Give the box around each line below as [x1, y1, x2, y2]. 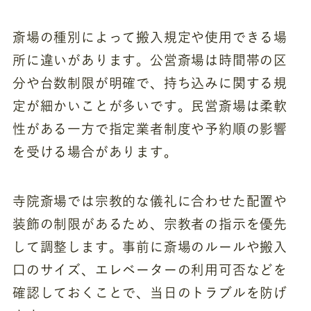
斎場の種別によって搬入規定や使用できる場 [12, 31, 288, 44]
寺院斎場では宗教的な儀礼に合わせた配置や [12, 194, 288, 208]
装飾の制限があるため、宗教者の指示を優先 [12, 217, 288, 230]
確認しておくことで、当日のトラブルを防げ [12, 285, 288, 299]
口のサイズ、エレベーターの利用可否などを [12, 262, 288, 276]
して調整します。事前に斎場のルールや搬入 [12, 239, 288, 253]
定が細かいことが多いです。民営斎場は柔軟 [12, 99, 288, 113]
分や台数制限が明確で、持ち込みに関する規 [12, 76, 288, 90]
